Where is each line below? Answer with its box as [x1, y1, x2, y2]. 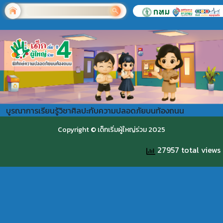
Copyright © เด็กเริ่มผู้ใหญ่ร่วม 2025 [58, 124, 165, 135]
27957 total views [155, 143, 221, 156]
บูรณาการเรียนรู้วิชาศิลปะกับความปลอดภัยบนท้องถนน [6, 104, 184, 116]
